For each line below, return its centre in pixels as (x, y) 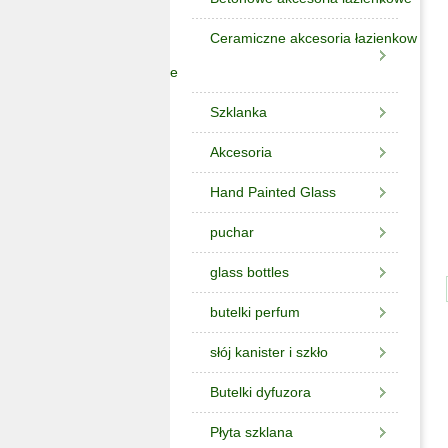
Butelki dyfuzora (260, 392)
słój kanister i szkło (269, 352)
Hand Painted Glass (273, 192)
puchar (232, 232)
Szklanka (238, 112)
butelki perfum (255, 312)
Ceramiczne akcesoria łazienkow (313, 38)
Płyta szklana (251, 432)
